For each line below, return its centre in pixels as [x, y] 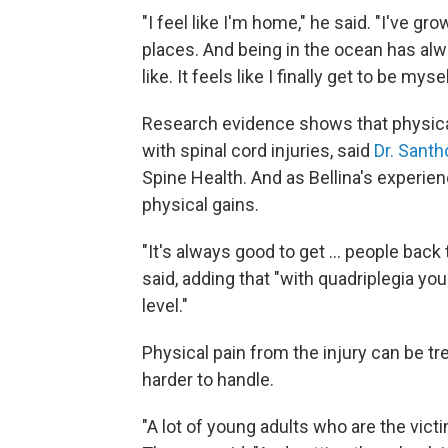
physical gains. [200, 205]
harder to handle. [208, 380]
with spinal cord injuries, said [258, 151]
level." [165, 306]
